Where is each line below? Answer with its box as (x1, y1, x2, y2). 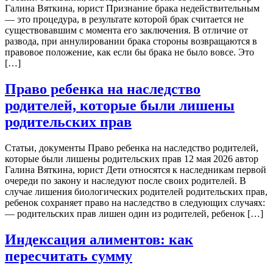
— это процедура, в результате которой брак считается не (5, 13, 244, 24)
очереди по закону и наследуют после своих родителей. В (5, 175, 246, 186)
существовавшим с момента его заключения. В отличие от (5, 24, 248, 35)
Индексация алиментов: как (5, 231, 193, 247)
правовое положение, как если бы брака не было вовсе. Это (5, 46, 254, 57)
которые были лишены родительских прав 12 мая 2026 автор (5, 153, 258, 164)
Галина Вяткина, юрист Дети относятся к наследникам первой (5, 164, 266, 175)
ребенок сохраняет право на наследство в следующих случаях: (5, 197, 265, 208)
